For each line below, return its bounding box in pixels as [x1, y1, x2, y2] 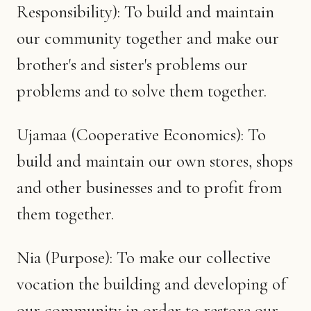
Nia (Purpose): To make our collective [17, 246, 271, 268]
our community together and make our [17, 27, 279, 49]
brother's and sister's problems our [17, 53, 248, 75]
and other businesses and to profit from [17, 176, 282, 198]
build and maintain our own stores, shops [17, 150, 293, 171]
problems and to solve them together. [17, 80, 267, 101]
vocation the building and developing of [17, 273, 286, 294]
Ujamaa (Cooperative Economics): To [17, 124, 266, 145]
